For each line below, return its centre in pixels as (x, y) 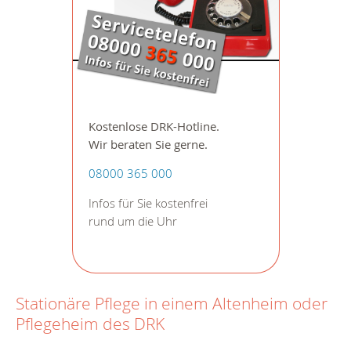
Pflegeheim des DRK (90, 323)
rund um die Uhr (132, 221)
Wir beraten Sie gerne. (148, 144)
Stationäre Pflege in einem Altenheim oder (172, 303)
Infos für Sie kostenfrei (148, 203)
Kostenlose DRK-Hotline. (154, 126)
